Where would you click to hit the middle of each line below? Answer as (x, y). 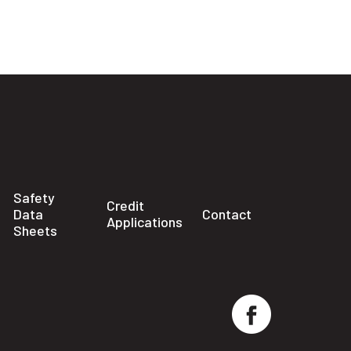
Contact (227, 213)
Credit (125, 205)
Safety (34, 197)
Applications (145, 222)
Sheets (35, 230)
